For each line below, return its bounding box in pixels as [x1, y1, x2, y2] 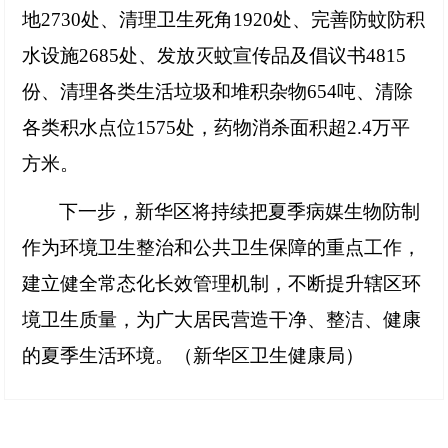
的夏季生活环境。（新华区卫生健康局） [21, 345, 364, 367]
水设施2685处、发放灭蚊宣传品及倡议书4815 [21, 45, 406, 67]
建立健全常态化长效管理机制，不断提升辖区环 [21, 273, 421, 295]
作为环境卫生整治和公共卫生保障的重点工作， [21, 237, 421, 259]
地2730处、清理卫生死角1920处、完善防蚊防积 [21, 9, 425, 31]
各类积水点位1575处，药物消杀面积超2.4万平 [21, 117, 410, 139]
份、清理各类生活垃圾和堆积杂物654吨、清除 [21, 81, 413, 103]
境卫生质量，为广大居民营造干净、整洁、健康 [21, 309, 421, 331]
